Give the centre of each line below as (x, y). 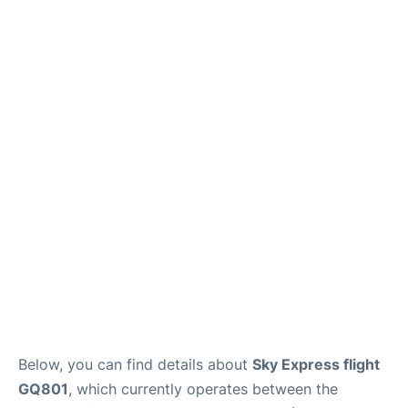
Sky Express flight (316, 364)
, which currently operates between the (203, 388)
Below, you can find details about (135, 364)
